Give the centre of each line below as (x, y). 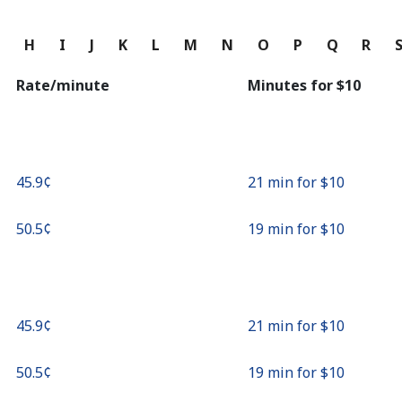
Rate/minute (63, 85)
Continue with (201, 23)
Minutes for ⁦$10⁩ (304, 85)
